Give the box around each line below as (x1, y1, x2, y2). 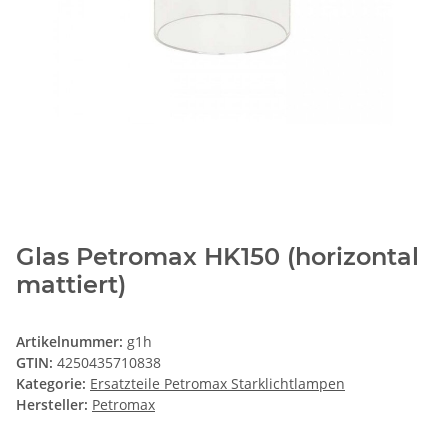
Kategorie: (16, 373, 90, 393)
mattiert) (16, 269, 126, 299)
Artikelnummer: (16, 331, 127, 351)
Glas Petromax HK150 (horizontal (16, 241, 419, 271)
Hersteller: (16, 394, 88, 414)
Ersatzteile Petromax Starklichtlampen (90, 373, 345, 393)
